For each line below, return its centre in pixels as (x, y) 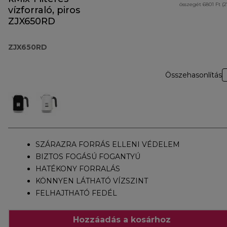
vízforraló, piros (44, 10)
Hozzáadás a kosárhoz (122, 219)
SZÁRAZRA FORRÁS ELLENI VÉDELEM (108, 145)
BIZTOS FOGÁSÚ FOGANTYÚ (88, 157)
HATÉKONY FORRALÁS (78, 169)
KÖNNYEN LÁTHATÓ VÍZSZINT (92, 181)
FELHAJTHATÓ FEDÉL (76, 193)
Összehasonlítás (194, 75)
